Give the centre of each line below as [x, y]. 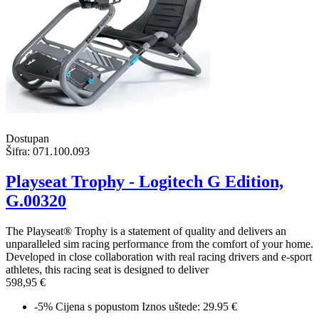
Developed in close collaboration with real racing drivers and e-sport [159, 257]
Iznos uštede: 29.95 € [189, 307]
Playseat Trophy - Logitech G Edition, [145, 182]
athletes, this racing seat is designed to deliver [107, 270]
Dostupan [27, 139]
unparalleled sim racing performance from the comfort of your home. [159, 244]
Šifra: [18, 152]
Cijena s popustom [97, 307]
